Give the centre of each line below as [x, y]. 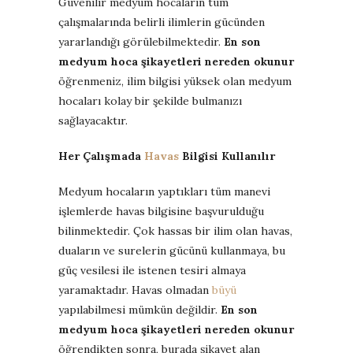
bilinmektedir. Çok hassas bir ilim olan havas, [175, 230]
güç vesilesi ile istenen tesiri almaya [152, 270]
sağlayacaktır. [93, 120]
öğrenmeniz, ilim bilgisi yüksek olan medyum [175, 81]
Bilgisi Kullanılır [227, 156]
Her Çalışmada [101, 156]
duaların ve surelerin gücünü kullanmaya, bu [172, 250]
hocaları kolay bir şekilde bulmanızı [150, 100]
